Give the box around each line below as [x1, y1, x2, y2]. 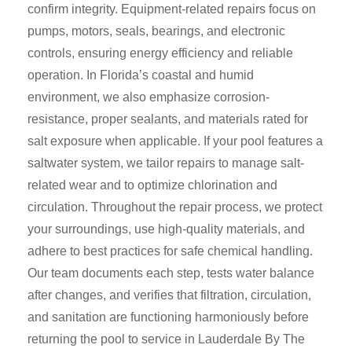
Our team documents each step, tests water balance [27, 266, 314, 280]
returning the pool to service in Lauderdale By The [27, 332, 305, 346]
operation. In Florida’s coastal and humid [27, 68, 254, 82]
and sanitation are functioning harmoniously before [27, 310, 309, 324]
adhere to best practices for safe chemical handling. [27, 244, 313, 258]
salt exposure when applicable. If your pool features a [27, 134, 323, 148]
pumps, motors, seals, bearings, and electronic [27, 24, 285, 38]
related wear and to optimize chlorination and [27, 178, 277, 192]
